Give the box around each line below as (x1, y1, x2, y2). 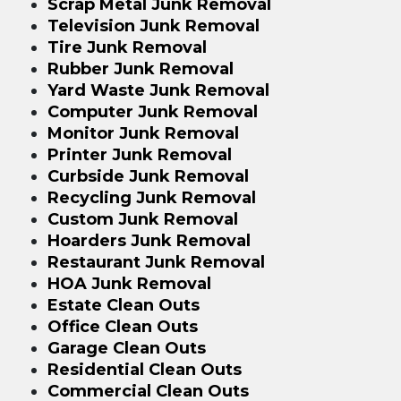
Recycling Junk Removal (47, 187, 256, 208)
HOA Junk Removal (47, 273, 211, 294)
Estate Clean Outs (47, 294, 200, 315)
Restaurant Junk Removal (47, 252, 265, 272)
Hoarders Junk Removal (47, 230, 251, 251)
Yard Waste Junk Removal (47, 80, 269, 100)
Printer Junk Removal (47, 144, 232, 165)
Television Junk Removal (47, 15, 260, 36)
